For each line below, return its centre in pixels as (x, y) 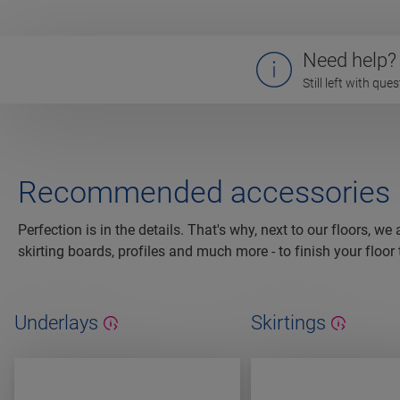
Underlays (56, 323)
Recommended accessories (204, 192)
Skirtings (288, 323)
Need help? (350, 61)
